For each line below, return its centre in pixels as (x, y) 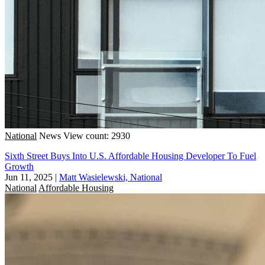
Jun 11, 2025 (29, 177)
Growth (19, 166)
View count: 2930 (97, 135)
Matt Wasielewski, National (111, 177)
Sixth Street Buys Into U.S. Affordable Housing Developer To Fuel (130, 156)
